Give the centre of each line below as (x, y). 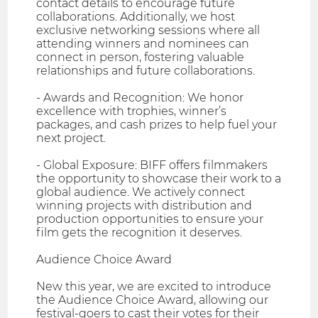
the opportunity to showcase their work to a (159, 178)
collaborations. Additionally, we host (136, 16)
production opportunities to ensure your (150, 219)
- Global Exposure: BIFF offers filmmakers (152, 165)
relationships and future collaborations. (146, 70)
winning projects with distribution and (144, 205)
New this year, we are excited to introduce (154, 286)
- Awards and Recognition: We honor (140, 97)
